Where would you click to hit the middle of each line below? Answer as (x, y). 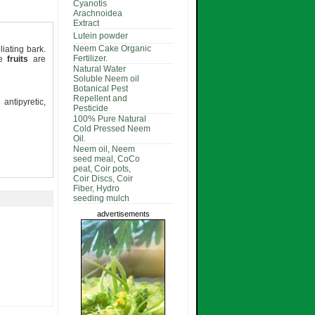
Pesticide (90, 108)
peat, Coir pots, (102, 169)
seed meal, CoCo (106, 159)
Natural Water (99, 69)
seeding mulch (101, 198)
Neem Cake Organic (112, 49)
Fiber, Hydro (96, 188)
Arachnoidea (97, 13)
